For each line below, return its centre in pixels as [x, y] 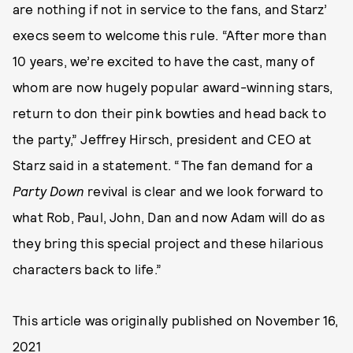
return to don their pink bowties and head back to [169, 112]
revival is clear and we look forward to [204, 190]
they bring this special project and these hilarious [168, 242]
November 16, [297, 320]
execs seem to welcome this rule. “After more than [170, 34]
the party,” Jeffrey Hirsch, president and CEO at [162, 138]
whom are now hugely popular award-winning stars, [173, 86]
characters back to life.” [87, 268]
